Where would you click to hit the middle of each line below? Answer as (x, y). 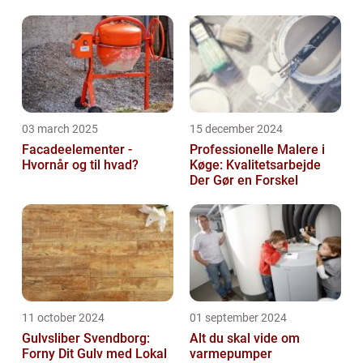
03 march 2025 (60, 129)
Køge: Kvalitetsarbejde (255, 165)
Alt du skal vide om (245, 339)
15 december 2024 (236, 129)
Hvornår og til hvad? (80, 165)
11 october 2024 (63, 318)
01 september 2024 (238, 318)
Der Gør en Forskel (244, 181)
